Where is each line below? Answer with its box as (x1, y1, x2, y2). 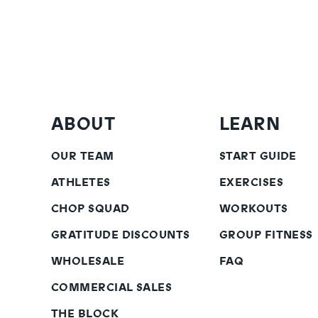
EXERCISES (219, 174, 284, 191)
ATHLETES (51, 174, 111, 191)
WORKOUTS (219, 200, 288, 217)
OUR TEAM (51, 148, 114, 165)
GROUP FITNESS (219, 226, 313, 243)
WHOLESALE (51, 253, 125, 270)
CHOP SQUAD (51, 200, 130, 217)
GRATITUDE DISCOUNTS (51, 226, 190, 243)
